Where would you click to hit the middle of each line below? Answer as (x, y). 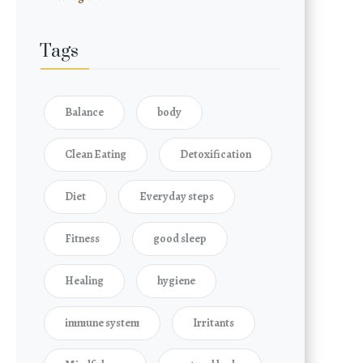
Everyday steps (177, 196)
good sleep (180, 239)
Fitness (83, 239)
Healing (85, 281)
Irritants (214, 323)
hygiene (177, 281)
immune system (102, 323)
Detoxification (216, 154)
